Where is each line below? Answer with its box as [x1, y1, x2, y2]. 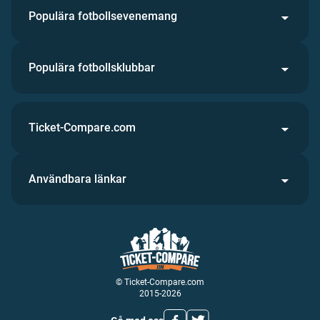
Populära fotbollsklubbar [29, 61, 155, 74]
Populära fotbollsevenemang [29, 9, 177, 23]
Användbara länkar [29, 172, 126, 186]
